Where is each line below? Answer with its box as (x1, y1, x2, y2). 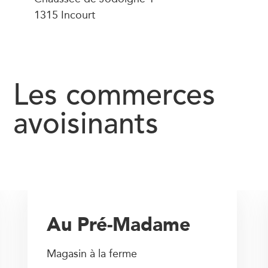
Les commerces (13, 82, 215, 112)
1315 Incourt (34, 6, 95, 23)
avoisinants (13, 111, 159, 141)
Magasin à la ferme (47, 245, 138, 262)
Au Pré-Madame (47, 208, 191, 240)
